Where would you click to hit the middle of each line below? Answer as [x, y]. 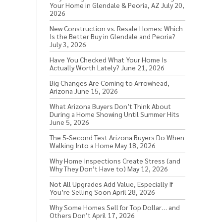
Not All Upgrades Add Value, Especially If [111, 184]
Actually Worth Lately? [84, 67]
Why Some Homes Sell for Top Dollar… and [115, 207]
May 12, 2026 [148, 168]
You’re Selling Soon [80, 192]
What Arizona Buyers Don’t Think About [110, 106]
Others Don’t [70, 215]
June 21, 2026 [143, 67]
